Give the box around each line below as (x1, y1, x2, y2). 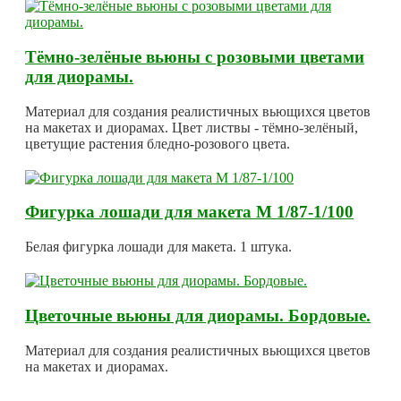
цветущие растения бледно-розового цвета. (25, 135, 290, 151)
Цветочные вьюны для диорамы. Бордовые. (25, 305, 371, 325)
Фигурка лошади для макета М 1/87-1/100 (25, 202, 354, 222)
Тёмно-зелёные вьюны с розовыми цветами (25, 47, 364, 67)
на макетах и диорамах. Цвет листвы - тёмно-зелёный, (25, 119, 358, 135)
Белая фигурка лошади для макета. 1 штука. (25, 239, 292, 255)
